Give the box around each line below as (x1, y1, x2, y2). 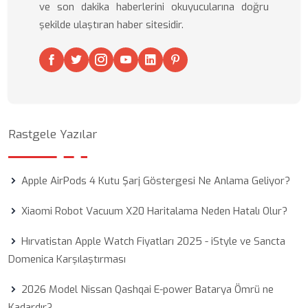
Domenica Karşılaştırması (8, 252, 126, 266)
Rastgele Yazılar (8, 126, 97, 142)
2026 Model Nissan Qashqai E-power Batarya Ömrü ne (21, 283, 274, 296)
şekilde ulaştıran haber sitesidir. (39, 18, 184, 32)
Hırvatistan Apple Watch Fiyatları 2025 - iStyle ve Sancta (21, 234, 285, 248)
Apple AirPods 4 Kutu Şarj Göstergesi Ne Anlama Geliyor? (21, 174, 290, 188)
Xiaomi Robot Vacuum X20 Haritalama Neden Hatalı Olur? (21, 204, 287, 218)
